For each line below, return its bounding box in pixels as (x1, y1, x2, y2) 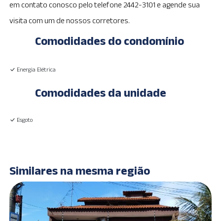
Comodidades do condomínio (35, 34, 184, 47)
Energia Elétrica (17, 66, 56, 73)
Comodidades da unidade (35, 86, 167, 99)
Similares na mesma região (9, 164, 150, 178)
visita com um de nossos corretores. (9, 16, 130, 25)
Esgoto (17, 116, 33, 123)
